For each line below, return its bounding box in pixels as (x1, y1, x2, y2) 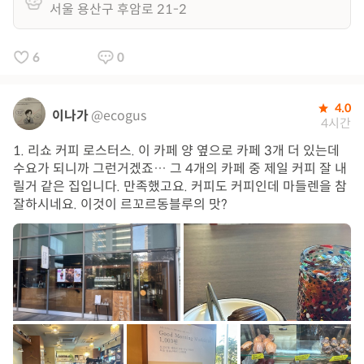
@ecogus (91, 107, 146, 124)
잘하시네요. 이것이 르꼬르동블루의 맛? (13, 196, 227, 213)
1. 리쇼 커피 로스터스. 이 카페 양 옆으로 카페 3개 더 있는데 (13, 142, 340, 159)
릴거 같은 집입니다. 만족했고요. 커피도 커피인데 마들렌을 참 (13, 178, 347, 195)
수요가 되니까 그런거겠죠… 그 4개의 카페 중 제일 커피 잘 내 (13, 160, 347, 177)
